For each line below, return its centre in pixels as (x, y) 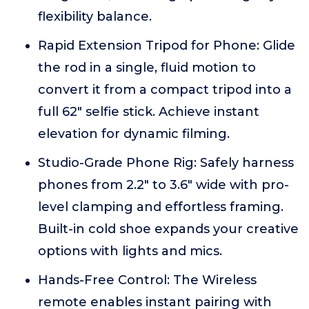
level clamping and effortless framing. (161, 207)
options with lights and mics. (130, 251)
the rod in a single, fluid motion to (147, 68)
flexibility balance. (95, 17)
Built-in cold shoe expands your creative (168, 229)
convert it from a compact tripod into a (165, 90)
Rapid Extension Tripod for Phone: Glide (167, 46)
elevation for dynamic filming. (134, 134)
